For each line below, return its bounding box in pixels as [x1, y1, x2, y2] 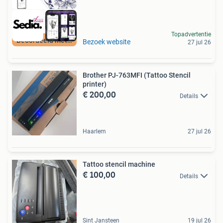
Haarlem [83, 128, 106, 135]
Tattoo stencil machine [83, 160, 155, 169]
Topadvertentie [171, 31, 211, 38]
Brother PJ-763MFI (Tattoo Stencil [83, 71, 191, 80]
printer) [83, 80, 107, 89]
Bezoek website [83, 38, 130, 46]
